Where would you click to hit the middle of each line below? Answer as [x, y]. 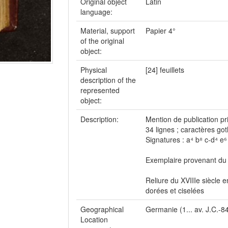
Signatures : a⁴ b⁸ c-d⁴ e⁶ [186, 139]
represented [100, 90]
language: [97, 12]
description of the [108, 80]
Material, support [108, 31]
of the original [102, 41]
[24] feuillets [165, 70]
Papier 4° [161, 31]
